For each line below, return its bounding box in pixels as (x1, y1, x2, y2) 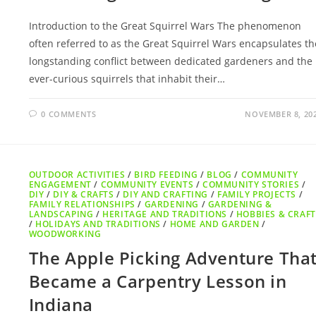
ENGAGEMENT (28, 178, 92, 191)
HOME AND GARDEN (169, 218, 260, 231)
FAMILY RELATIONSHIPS (28, 198, 135, 211)
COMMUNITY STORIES (202, 178, 300, 191)
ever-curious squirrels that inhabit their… (28, 72, 225, 86)
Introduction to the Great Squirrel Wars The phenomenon (28, 19, 301, 33)
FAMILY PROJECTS (217, 188, 296, 201)
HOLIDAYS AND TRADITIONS (35, 218, 161, 231)
